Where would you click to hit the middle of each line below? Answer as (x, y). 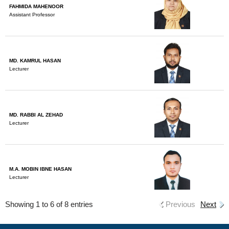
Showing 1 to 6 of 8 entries (49, 204)
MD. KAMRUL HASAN (35, 61)
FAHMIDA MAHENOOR (36, 6)
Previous (180, 204)
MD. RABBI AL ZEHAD (36, 115)
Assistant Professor (32, 15)
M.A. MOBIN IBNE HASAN (40, 169)
